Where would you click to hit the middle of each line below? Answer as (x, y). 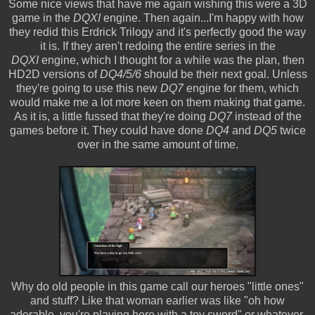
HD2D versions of (54, 74)
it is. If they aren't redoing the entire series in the (157, 46)
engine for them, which (241, 88)
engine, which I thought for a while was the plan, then (171, 60)
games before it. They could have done (108, 130)
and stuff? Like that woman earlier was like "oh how (157, 300)
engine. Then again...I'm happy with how (203, 18)
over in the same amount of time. (157, 144)
